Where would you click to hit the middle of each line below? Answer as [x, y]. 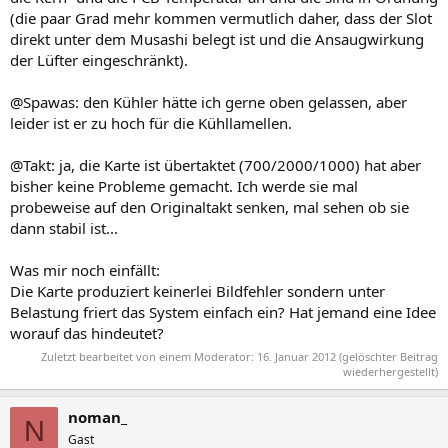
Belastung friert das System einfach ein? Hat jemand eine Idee [223, 311]
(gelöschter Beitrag [387, 356]
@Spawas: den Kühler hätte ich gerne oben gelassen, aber [208, 101]
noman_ [97, 417]
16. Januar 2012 [296, 356]
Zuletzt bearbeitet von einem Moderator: [149, 356]
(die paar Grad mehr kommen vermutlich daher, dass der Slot [221, 17]
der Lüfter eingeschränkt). [99, 59]
